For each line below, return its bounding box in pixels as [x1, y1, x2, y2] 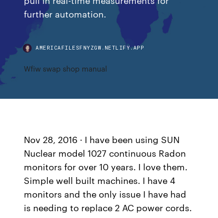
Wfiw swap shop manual [24, 63, 108, 73]
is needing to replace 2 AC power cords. [24, 201, 192, 214]
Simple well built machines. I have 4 [24, 174, 176, 186]
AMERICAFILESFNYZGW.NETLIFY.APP [36, 44, 145, 51]
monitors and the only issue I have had [24, 187, 187, 200]
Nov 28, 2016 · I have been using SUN [24, 133, 180, 145]
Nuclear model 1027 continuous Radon [24, 146, 186, 159]
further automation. [24, 7, 107, 19]
